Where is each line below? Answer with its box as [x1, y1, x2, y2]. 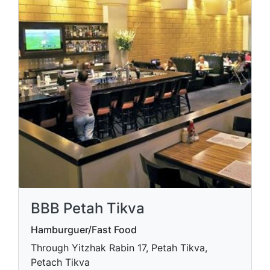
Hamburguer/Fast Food [31, 224, 137, 236]
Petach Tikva [31, 256, 90, 268]
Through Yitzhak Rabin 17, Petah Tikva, [31, 242, 207, 254]
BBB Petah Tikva [31, 199, 145, 217]
